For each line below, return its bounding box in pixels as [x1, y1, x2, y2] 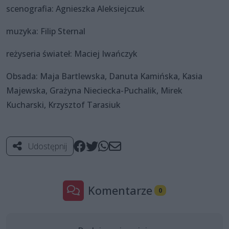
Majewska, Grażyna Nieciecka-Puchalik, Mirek [6, 84, 182, 96]
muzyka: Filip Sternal [6, 25, 85, 37]
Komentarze [88, 182, 153, 198]
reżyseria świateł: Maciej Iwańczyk [6, 48, 138, 59]
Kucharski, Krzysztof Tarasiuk [6, 99, 121, 110]
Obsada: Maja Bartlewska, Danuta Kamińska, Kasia [6, 70, 202, 82]
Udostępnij [26, 140, 67, 152]
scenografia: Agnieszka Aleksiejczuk [6, 3, 145, 14]
